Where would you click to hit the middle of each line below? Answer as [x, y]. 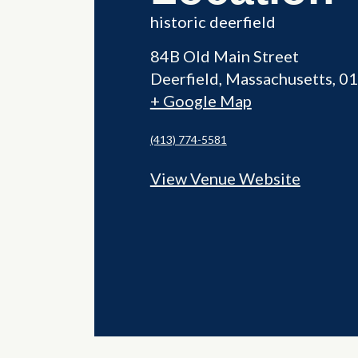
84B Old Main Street [224, 56]
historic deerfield [213, 22]
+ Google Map [201, 101]
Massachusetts [278, 79]
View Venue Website [225, 179]
